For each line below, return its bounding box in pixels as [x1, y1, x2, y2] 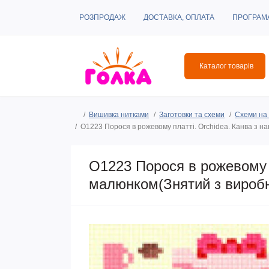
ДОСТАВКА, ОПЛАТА [144, 13, 214, 22]
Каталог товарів [199, 61, 253, 70]
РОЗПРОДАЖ [79, 13, 125, 22]
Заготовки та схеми [159, 110, 225, 119]
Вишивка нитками [89, 110, 149, 119]
